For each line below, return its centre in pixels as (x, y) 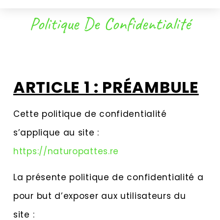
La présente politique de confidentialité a (109, 177)
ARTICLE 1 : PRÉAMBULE (106, 87)
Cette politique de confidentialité (90, 114)
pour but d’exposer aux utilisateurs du (100, 196)
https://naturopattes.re (66, 151)
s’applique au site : (56, 133)
